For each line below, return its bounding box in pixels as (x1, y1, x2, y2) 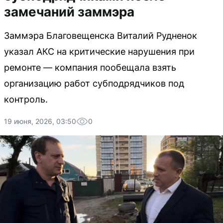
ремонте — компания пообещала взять (4, 62, 176, 73)
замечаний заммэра (4, 4, 134, 19)
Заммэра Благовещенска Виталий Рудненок (4, 30, 197, 41)
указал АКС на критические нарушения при (4, 46, 195, 57)
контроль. (4, 94, 48, 105)
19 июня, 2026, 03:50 (4, 117, 76, 125)
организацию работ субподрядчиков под (4, 78, 184, 89)
